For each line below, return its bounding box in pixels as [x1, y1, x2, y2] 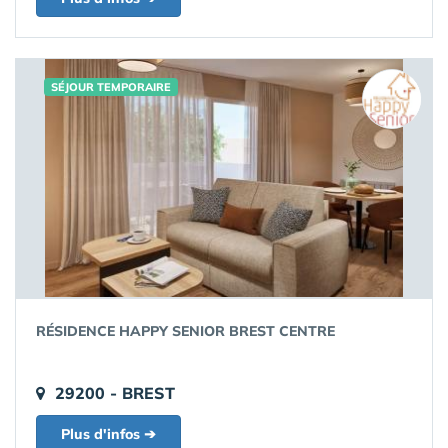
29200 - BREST [55, 383, 175, 404]
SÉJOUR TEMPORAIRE [51, 80, 171, 95]
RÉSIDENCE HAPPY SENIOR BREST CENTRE [36, 322, 335, 341]
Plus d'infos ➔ [61, 425, 156, 444]
